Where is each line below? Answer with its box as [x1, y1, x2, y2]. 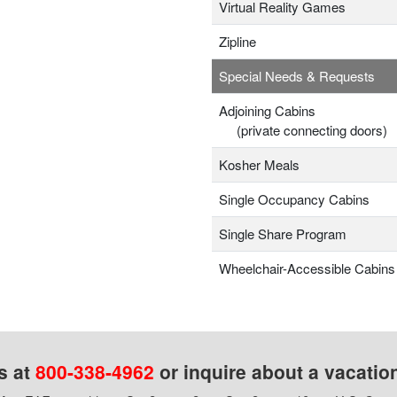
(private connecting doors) [219, 121, 387, 140]
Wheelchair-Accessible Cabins [219, 259, 395, 278]
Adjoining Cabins [219, 101, 315, 121]
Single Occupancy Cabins [219, 190, 370, 209]
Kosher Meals [219, 155, 300, 175]
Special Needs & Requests [219, 66, 375, 86]
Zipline [219, 32, 256, 51]
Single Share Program [219, 224, 346, 244]
